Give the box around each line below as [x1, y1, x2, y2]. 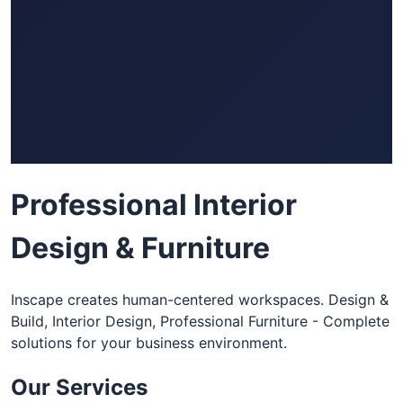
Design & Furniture [11, 229, 270, 265]
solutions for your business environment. [11, 334, 287, 353]
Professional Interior [11, 186, 297, 222]
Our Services [11, 374, 148, 401]
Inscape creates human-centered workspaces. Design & [11, 291, 389, 309]
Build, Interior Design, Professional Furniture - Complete [11, 312, 390, 331]
